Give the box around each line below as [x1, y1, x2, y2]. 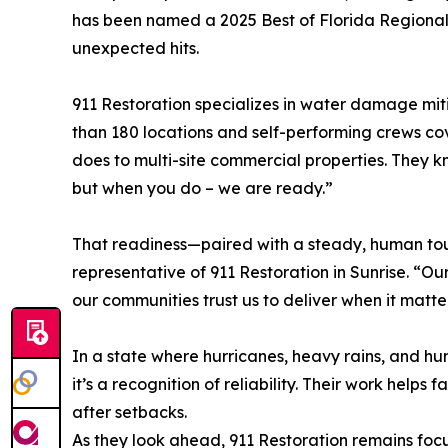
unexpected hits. [72, 38, 199, 58]
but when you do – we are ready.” [72, 178, 333, 198]
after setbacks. [72, 402, 187, 422]
